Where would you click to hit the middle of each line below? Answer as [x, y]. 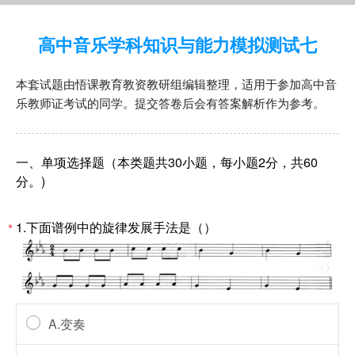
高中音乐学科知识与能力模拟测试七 [177, 44]
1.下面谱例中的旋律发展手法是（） [116, 227]
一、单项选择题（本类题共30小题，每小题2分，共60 [167, 162]
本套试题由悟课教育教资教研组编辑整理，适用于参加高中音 [176, 84]
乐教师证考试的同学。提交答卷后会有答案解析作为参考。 [170, 103]
